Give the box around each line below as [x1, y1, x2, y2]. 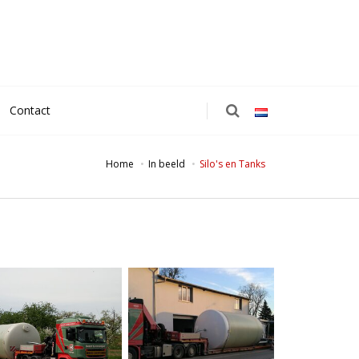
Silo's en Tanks [200, 157, 265, 171]
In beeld [148, 157, 185, 171]
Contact [10, 103, 50, 118]
